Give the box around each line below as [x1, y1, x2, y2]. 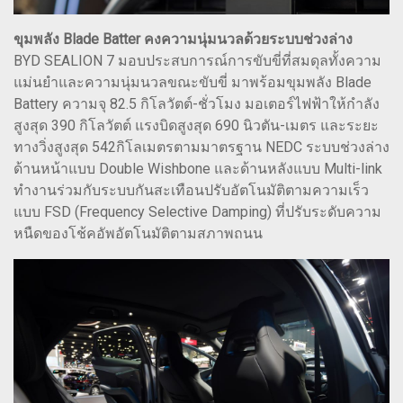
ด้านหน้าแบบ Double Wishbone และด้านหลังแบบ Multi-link [13, 160, 382, 178]
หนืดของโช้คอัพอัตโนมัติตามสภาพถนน [13, 225, 263, 243]
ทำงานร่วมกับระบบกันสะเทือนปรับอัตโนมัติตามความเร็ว [13, 182, 369, 200]
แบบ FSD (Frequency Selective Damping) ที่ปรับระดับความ [13, 203, 381, 221]
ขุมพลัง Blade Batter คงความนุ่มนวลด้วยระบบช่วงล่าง [13, 31, 353, 49]
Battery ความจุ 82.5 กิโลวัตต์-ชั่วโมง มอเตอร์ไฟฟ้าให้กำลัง [13, 95, 380, 113]
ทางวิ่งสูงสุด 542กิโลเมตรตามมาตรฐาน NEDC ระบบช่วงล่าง [13, 139, 390, 157]
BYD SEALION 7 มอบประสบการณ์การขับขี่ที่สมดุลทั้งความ [13, 52, 381, 70]
